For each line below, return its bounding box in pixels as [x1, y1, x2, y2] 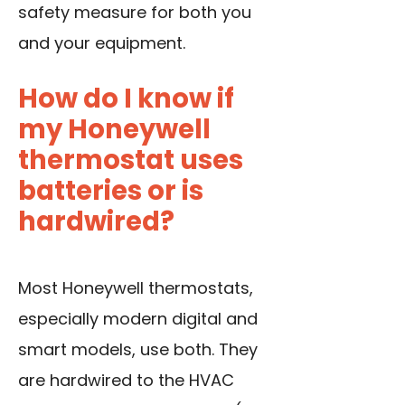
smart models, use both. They [18, 338, 258, 362]
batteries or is [18, 173, 203, 210]
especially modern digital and [18, 307, 258, 331]
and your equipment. [18, 32, 185, 55]
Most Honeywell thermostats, [18, 277, 253, 300]
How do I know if [18, 80, 234, 118]
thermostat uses [18, 142, 243, 179]
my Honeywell [18, 111, 211, 148]
